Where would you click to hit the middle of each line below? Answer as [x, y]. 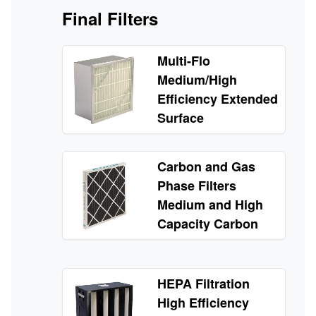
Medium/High [197, 80]
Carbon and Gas [207, 167]
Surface [181, 118]
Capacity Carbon [208, 224]
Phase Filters [197, 186]
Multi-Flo [184, 61]
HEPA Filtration [204, 284]
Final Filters [110, 18]
